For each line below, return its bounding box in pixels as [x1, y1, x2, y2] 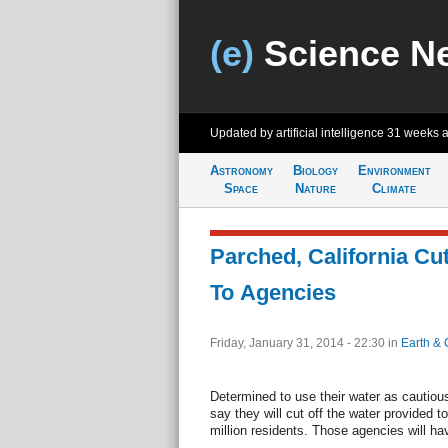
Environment [357, 163, 431, 178]
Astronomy [209, 163, 273, 178]
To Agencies [209, 280, 336, 305]
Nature [294, 181, 336, 196]
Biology [292, 163, 338, 178]
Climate [372, 181, 416, 196]
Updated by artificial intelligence [209, 126, 387, 140]
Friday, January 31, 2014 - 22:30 [209, 336, 388, 350]
